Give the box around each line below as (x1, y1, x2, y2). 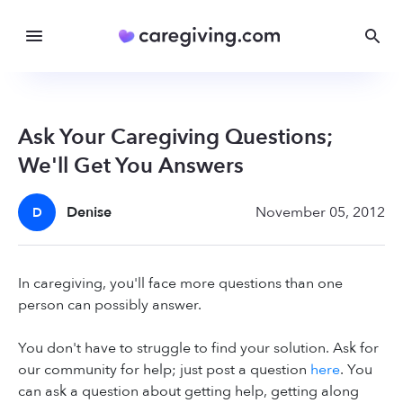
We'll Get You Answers (18, 151, 244, 182)
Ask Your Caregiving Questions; (18, 122, 333, 153)
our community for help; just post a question (18, 360, 310, 381)
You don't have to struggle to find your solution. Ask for (18, 338, 379, 359)
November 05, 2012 (255, 202, 385, 223)
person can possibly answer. (18, 295, 201, 316)
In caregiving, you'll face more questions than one (18, 273, 343, 294)
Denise (67, 202, 112, 223)
